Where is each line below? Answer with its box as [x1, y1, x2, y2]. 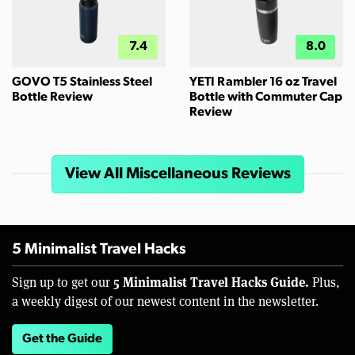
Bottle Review [12, 91, 93, 105]
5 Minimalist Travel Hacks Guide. [113, 273, 309, 292]
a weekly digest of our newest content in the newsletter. [12, 293, 319, 311]
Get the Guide [22, 333, 102, 346]
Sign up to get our [12, 274, 113, 292]
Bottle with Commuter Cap [189, 91, 342, 105]
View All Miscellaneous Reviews [64, 166, 291, 183]
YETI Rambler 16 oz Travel [189, 76, 337, 90]
